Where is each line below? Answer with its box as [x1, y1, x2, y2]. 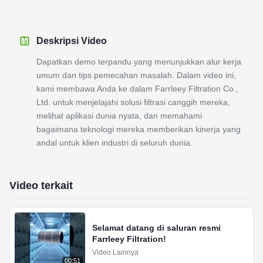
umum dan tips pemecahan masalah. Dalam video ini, [36, 70, 236, 80]
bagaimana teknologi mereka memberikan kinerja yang [36, 124, 241, 134]
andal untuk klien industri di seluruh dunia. [36, 138, 193, 147]
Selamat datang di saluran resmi [92, 223, 221, 232]
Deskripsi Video [36, 36, 107, 46]
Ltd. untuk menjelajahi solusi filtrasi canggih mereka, [36, 97, 230, 107]
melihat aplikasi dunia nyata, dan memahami [36, 111, 202, 120]
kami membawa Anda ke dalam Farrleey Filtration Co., [36, 84, 238, 93]
